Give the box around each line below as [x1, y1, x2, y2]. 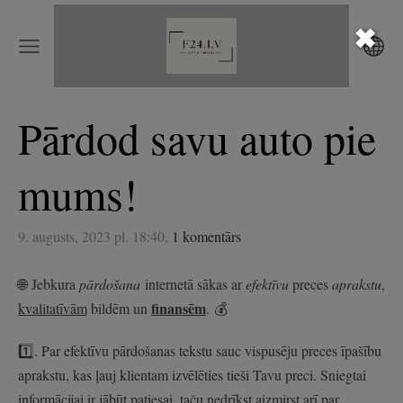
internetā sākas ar [140, 273, 246, 293]
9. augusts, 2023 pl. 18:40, [18, 227, 168, 246]
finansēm [151, 297, 206, 318]
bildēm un [87, 298, 151, 318]
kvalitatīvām [18, 298, 87, 318]
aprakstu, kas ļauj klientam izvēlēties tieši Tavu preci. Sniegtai [18, 364, 366, 384]
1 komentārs [172, 227, 241, 246]
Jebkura [31, 273, 79, 293]
